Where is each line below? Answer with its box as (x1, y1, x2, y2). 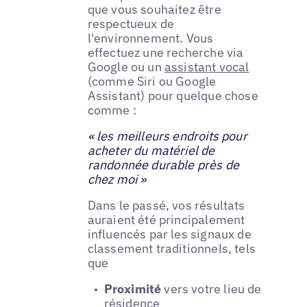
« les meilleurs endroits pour (87, 127, 247, 144)
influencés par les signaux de (87, 225, 251, 242)
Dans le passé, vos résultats (87, 197, 245, 213)
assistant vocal (164, 58, 249, 75)
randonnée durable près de (87, 156, 240, 173)
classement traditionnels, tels (87, 240, 256, 256)
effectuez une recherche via (87, 44, 244, 60)
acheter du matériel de (87, 142, 215, 158)
